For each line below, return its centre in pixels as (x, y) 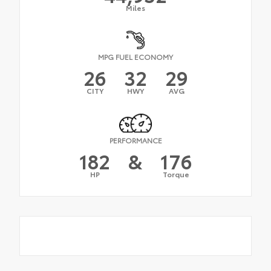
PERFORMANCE (135, 140)
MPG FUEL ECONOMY (135, 56)
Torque (176, 174)
